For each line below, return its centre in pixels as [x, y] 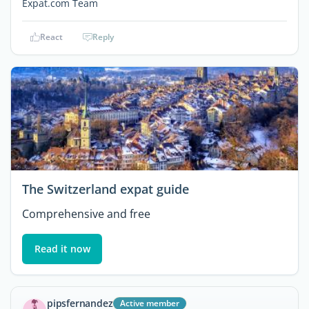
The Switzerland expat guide [106, 189]
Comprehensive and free [86, 214]
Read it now [62, 249]
